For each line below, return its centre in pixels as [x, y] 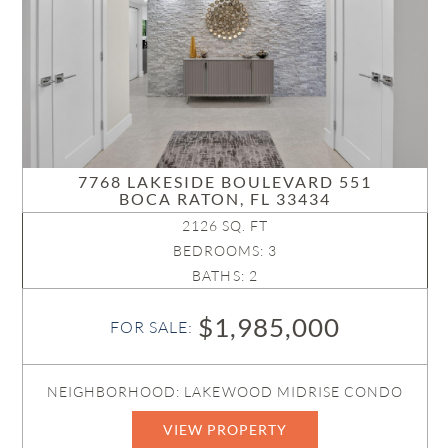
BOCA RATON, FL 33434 [225, 198]
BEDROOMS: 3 [225, 250]
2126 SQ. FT [225, 225]
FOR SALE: [153, 326]
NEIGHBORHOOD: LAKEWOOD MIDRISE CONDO [225, 391]
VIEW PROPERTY [225, 429]
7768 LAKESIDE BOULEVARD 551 [225, 181]
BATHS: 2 [225, 275]
